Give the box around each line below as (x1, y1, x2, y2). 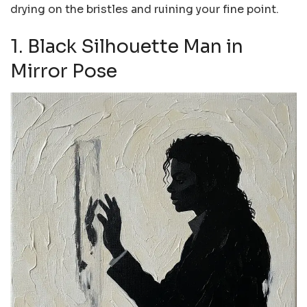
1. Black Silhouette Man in (10, 34, 243, 58)
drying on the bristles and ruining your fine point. (10, 2, 279, 17)
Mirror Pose (10, 59, 117, 83)
